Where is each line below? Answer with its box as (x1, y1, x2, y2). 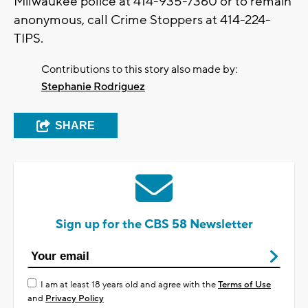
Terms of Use (218, 278, 271, 290)
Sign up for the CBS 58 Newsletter (55, 216, 253, 232)
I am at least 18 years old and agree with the (41, 278, 218, 290)
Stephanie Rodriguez (41, 79, 145, 93)
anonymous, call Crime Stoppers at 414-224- (14, 11, 271, 28)
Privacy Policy (45, 292, 104, 304)
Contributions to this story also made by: (41, 62, 237, 76)
